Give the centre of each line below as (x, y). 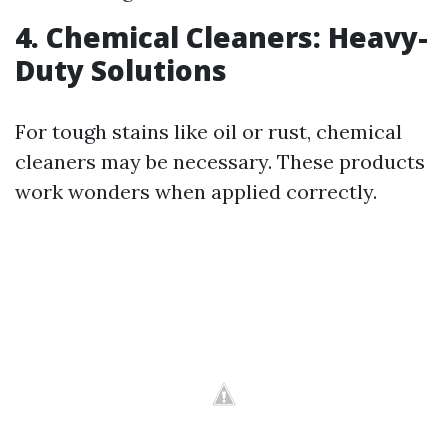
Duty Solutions (121, 70)
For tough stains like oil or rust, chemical (208, 131)
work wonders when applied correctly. (196, 191)
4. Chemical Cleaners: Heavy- (221, 37)
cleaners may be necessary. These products (220, 161)
